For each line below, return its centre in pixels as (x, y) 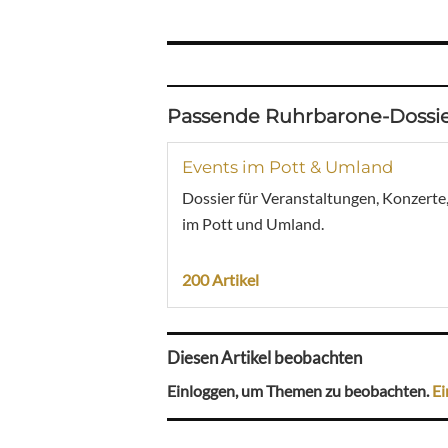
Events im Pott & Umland (287, 166)
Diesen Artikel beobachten (264, 358)
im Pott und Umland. (253, 223)
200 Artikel (220, 279)
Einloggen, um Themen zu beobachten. (299, 391)
